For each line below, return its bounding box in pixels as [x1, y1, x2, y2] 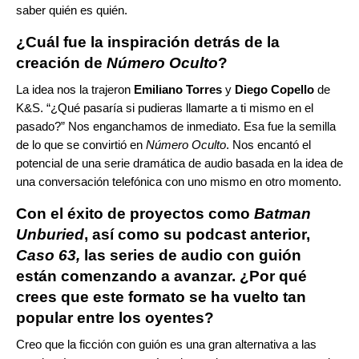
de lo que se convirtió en [16, 137, 146, 151]
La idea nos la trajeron [16, 82, 131, 96]
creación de [16, 54, 107, 71]
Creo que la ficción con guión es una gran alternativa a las [16, 337, 317, 351]
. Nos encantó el [226, 137, 311, 151]
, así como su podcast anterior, [84, 225, 310, 243]
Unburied [16, 225, 84, 243]
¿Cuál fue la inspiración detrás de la [16, 33, 280, 50]
